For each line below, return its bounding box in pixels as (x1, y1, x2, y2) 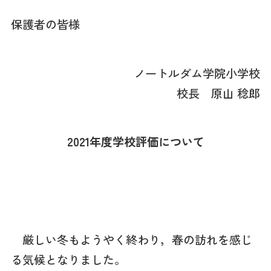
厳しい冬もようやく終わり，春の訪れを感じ (10, 230, 252, 248)
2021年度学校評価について (67, 133, 204, 151)
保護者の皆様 (10, 15, 80, 33)
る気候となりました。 (10, 250, 126, 268)
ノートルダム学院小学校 (134, 64, 261, 82)
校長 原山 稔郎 (177, 84, 261, 102)
